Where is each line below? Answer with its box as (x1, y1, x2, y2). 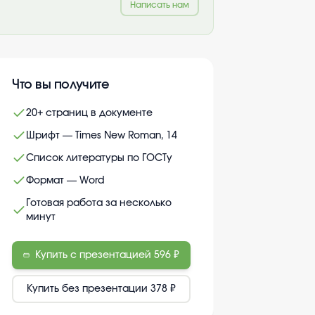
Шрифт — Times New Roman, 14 (26, 131, 177, 141)
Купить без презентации (27, 284, 148, 294)
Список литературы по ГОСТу (26, 153, 172, 163)
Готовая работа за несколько (26, 198, 172, 208)
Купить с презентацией (35, 250, 151, 260)
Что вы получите (12, 79, 110, 91)
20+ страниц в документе (26, 108, 153, 118)
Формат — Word (26, 176, 104, 186)
